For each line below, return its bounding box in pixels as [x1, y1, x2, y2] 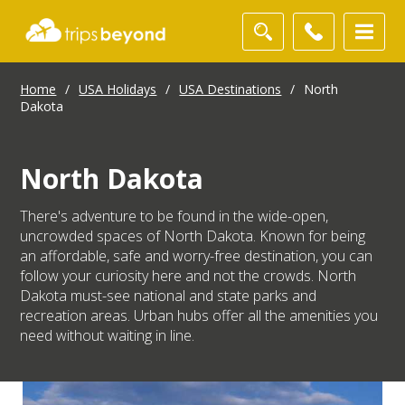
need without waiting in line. [20, 325, 195, 346]
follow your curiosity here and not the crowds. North [20, 266, 357, 287]
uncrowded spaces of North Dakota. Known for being [20, 226, 366, 247]
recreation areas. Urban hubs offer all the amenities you [20, 306, 379, 326]
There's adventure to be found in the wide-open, [20, 206, 329, 227]
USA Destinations [179, 80, 282, 99]
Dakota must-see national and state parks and [20, 286, 317, 306]
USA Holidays [79, 80, 157, 99]
